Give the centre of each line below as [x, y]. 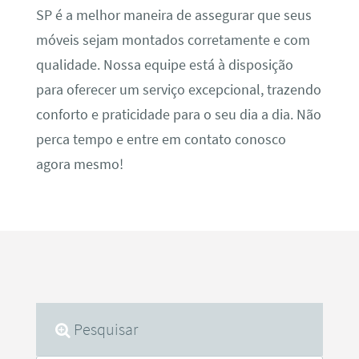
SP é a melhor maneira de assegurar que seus [173, 15]
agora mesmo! [79, 164]
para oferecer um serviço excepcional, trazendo [178, 89]
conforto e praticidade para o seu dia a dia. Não [178, 114]
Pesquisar [106, 329]
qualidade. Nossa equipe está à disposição [164, 65]
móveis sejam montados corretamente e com [173, 40]
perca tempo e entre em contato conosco [161, 139]
